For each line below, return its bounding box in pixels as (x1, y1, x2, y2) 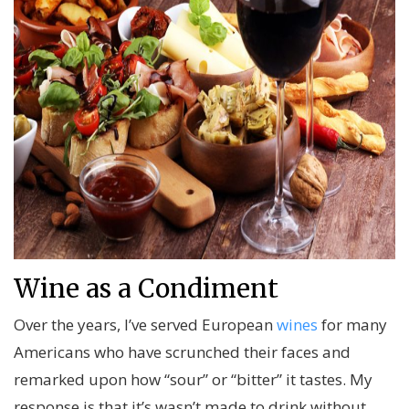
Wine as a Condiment (14, 272, 278, 306)
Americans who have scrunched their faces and (14, 341, 351, 363)
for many (318, 314, 387, 336)
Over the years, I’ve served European (14, 314, 277, 336)
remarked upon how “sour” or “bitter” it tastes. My (14, 369, 372, 391)
